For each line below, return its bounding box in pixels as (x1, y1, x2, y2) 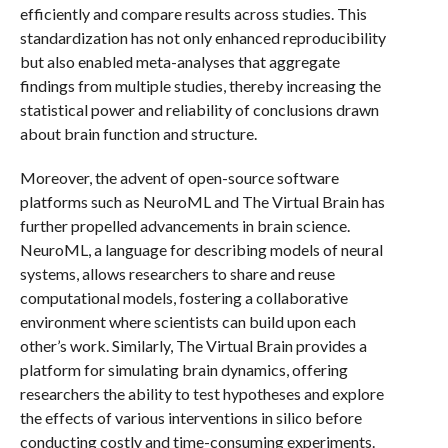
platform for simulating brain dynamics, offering (19, 360, 348, 379)
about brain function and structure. (19, 124, 257, 143)
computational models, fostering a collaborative (19, 288, 348, 307)
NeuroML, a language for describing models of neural (19, 240, 383, 259)
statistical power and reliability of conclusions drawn (19, 100, 379, 119)
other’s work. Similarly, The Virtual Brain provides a (19, 336, 367, 355)
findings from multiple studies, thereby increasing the (19, 76, 381, 95)
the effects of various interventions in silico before (19, 408, 362, 427)
